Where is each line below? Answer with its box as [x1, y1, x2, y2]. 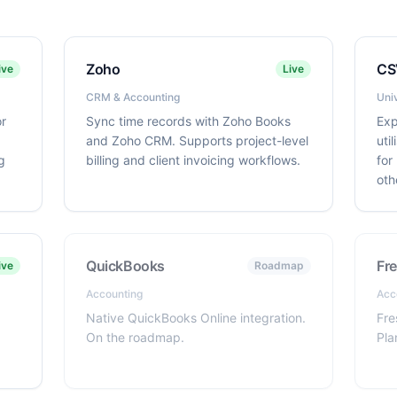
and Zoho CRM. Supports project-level [86, 133, 308, 148]
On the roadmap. [86, 330, 184, 345]
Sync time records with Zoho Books [86, 113, 291, 128]
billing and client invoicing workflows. [86, 152, 300, 167]
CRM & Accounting [86, 90, 180, 104]
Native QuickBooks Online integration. [86, 310, 306, 325]
